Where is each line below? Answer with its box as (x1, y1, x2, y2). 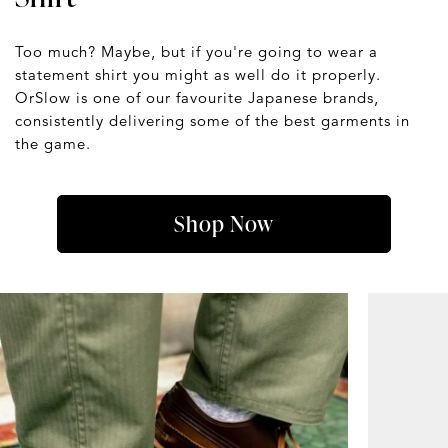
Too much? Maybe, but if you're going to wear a (15, 42, 378, 62)
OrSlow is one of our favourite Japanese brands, (15, 88, 379, 108)
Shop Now (173, 208, 274, 240)
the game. (15, 134, 91, 154)
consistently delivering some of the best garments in (15, 111, 410, 131)
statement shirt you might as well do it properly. (15, 65, 381, 85)
